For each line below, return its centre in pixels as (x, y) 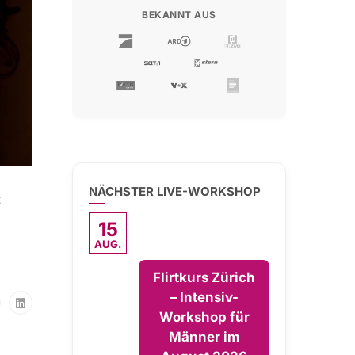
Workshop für (204, 317)
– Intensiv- (204, 297)
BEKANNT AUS (179, 15)
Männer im (204, 337)
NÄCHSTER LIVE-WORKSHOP (175, 191)
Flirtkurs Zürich (204, 277)
